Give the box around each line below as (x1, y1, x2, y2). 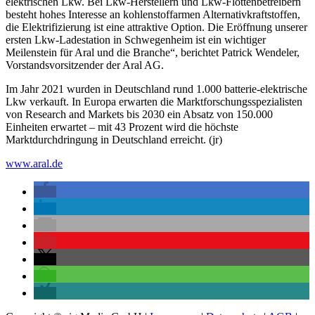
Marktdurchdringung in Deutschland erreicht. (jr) (6, 134, 222, 146)
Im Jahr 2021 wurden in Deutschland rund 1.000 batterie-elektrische (6, 83, 307, 96)
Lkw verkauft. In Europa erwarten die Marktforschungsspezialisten (6, 96, 302, 108)
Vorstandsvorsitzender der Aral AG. (6, 59, 164, 72)
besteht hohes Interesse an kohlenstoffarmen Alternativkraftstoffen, (6, 8, 300, 21)
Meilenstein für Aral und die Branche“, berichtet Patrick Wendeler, (6, 46, 300, 59)
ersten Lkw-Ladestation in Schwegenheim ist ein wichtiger (6, 34, 266, 46)
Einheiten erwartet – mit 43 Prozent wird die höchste (6, 121, 238, 134)
